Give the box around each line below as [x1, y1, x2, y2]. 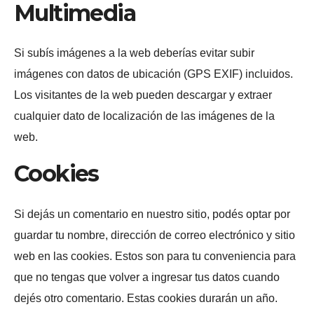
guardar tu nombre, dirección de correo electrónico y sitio [14, 228, 295, 241]
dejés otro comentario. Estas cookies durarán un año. [14, 292, 278, 304]
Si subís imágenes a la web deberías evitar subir [14, 47, 254, 60]
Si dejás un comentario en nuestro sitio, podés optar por [14, 207, 290, 220]
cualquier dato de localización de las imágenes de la [14, 110, 275, 123]
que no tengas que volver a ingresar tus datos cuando [14, 271, 280, 283]
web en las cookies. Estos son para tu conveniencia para [14, 250, 296, 262]
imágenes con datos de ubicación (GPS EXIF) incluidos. [14, 68, 293, 81]
